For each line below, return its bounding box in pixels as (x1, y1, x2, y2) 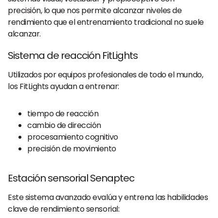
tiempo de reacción (27, 108, 99, 119)
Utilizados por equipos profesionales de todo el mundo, (8, 69, 203, 80)
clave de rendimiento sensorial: (8, 203, 120, 215)
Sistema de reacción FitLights (8, 49, 138, 62)
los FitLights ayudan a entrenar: (8, 81, 119, 92)
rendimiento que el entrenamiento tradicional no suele (8, 17, 204, 28)
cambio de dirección (27, 120, 101, 131)
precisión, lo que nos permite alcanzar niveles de (8, 5, 182, 16)
